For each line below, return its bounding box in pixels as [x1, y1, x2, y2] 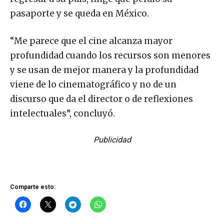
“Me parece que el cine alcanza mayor [10, 35, 172, 47]
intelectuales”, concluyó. [10, 108, 115, 119]
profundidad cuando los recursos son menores [10, 50, 210, 61]
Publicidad [93, 135, 131, 145]
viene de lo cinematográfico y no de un [10, 79, 176, 90]
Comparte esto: [10, 183, 55, 191]
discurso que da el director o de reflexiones [10, 93, 193, 105]
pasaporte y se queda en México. [10, 8, 149, 19]
